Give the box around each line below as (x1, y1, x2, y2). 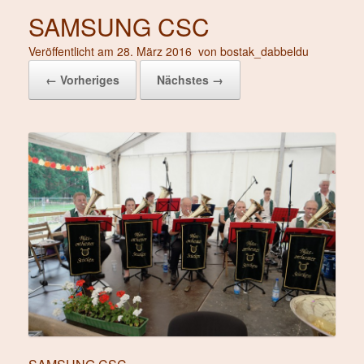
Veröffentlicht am (35, 42, 117, 59)
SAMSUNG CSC (28, 8, 210, 44)
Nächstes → (157, 71, 223, 88)
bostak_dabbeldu (220, 42, 309, 59)
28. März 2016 (117, 42, 192, 59)
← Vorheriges (45, 71, 119, 88)
